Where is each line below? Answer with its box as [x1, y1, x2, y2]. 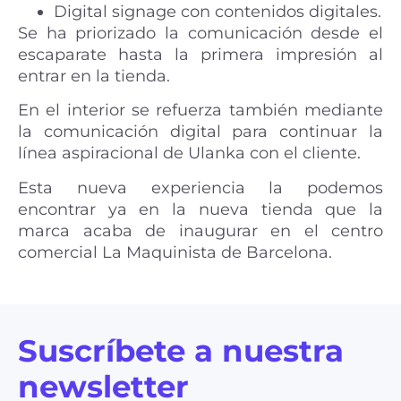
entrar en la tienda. [18, 65, 170, 86]
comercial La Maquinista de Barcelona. [18, 242, 332, 262]
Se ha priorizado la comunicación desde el [18, 22, 383, 43]
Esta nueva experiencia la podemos [18, 177, 383, 198]
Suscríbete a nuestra [18, 331, 344, 370]
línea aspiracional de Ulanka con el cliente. [18, 143, 361, 164]
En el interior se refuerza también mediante [18, 100, 383, 121]
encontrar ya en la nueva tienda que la [18, 199, 383, 219]
